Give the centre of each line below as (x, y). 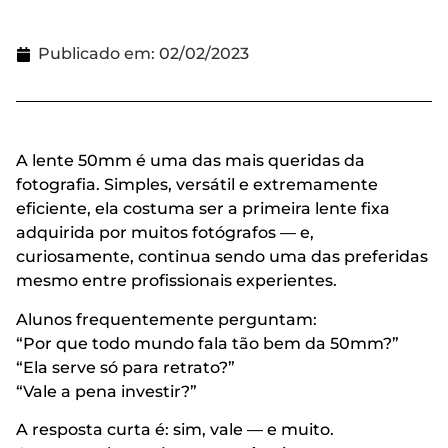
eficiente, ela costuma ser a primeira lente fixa (203, 209)
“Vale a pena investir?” (106, 391)
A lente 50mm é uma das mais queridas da (190, 161)
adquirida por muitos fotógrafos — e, (165, 233)
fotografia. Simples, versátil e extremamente (197, 185)
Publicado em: (96, 54)
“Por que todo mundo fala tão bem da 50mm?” (207, 343)
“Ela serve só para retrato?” (125, 367)
